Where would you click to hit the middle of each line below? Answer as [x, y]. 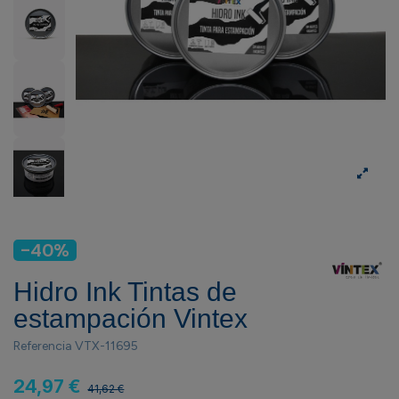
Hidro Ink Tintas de [125, 291]
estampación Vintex [130, 318]
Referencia [43, 346]
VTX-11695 [106, 346]
